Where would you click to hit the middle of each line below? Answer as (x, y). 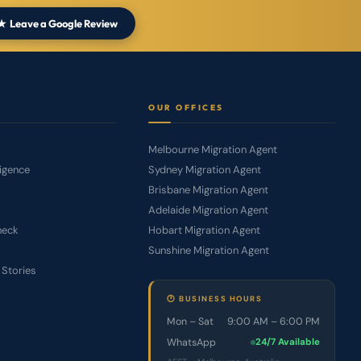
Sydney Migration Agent (205, 169)
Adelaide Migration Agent (208, 210)
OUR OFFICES (186, 108)
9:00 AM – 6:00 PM (274, 322)
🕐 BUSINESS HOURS (214, 299)
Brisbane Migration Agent (208, 189)
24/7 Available (288, 342)
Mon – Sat (190, 322)
